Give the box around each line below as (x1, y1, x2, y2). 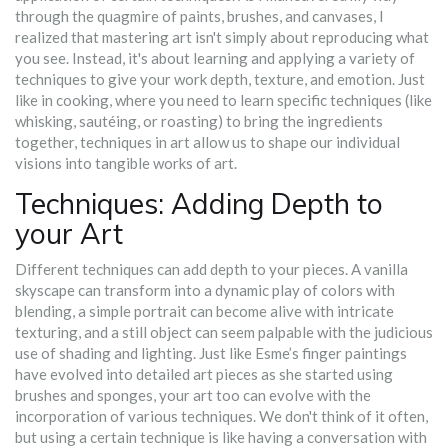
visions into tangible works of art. (15, 154, 237, 173)
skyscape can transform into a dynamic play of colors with (15, 281, 395, 300)
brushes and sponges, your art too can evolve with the (15, 386, 371, 405)
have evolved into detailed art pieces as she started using (15, 365, 393, 384)
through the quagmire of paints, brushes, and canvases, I (15, 7, 384, 26)
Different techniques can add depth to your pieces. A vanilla (15, 260, 408, 279)
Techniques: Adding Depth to (15, 186, 383, 222)
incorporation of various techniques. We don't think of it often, (15, 407, 428, 426)
